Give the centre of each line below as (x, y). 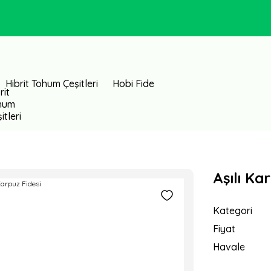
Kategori (233, 211)
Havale (229, 247)
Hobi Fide (133, 83)
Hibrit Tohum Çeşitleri (52, 83)
